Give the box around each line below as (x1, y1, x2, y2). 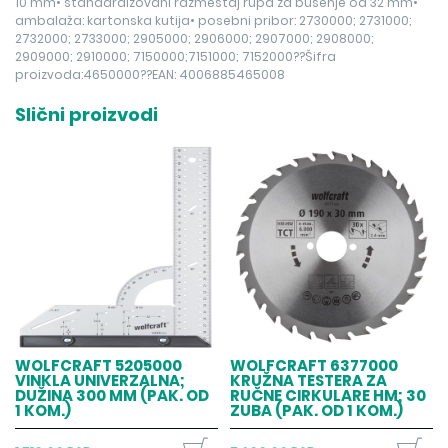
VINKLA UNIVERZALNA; (15, 370, 186, 392)
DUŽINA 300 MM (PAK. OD (15, 385, 210, 407)
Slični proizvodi (15, 102, 159, 128)
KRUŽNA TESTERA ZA (230, 370, 388, 392)
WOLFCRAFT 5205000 (15, 355, 183, 377)
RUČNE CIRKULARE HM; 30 (230, 385, 427, 407)
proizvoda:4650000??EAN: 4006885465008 (15, 66, 286, 84)
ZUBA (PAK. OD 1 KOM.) (230, 400, 404, 422)
